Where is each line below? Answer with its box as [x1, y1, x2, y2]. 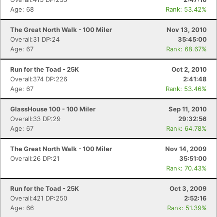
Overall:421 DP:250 [10, 194, 67, 202]
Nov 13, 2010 [167, 26, 207, 33]
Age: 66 [10, 204, 34, 212]
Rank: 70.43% [166, 164, 207, 172]
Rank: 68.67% [166, 45, 207, 53]
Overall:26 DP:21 [10, 155, 60, 162]
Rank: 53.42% [166, 5, 207, 13]
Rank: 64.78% [166, 124, 207, 132]
